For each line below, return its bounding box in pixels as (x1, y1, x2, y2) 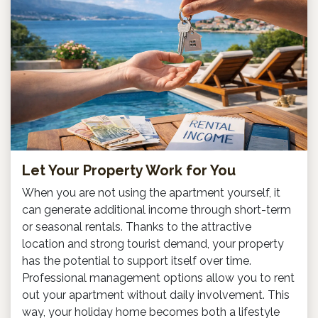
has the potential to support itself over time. (22, 253, 251, 268)
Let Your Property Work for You (22, 161, 236, 179)
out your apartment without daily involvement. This (22, 287, 290, 302)
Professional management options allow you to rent (22, 270, 295, 285)
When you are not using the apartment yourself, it (22, 185, 280, 199)
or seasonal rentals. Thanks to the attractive (22, 219, 251, 234)
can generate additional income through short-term (22, 202, 291, 216)
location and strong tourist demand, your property (22, 236, 284, 251)
